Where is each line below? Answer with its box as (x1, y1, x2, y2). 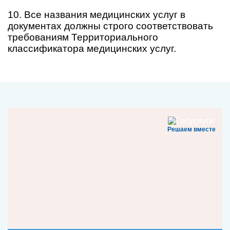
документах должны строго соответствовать (8, 21, 213, 31)
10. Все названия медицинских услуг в (8, 9, 185, 20)
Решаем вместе (167, 126, 216, 133)
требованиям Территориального (8, 32, 158, 43)
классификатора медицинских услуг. (8, 43, 176, 54)
